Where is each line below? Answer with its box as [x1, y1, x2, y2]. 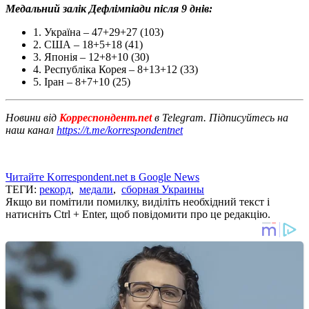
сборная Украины [121, 183, 204, 195]
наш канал [6, 123, 57, 136]
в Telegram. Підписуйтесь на [154, 111, 288, 123]
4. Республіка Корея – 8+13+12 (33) [33, 63, 198, 75]
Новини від [6, 111, 57, 123]
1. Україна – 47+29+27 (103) [33, 26, 163, 38]
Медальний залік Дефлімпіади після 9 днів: [6, 2, 212, 14]
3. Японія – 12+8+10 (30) [33, 50, 149, 63]
